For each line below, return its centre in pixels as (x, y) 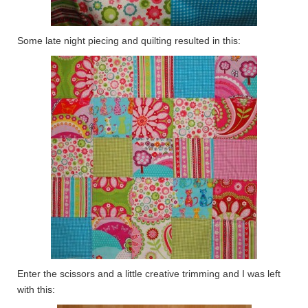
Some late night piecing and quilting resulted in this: (129, 41)
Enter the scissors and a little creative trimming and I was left (149, 274)
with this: (36, 289)
